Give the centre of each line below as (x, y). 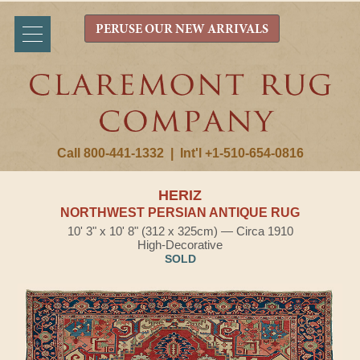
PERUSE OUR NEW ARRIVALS (182, 30)
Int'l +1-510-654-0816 (241, 153)
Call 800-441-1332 (110, 153)
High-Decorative (180, 245)
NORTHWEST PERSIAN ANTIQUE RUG (180, 213)
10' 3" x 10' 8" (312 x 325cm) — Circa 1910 (180, 231)
